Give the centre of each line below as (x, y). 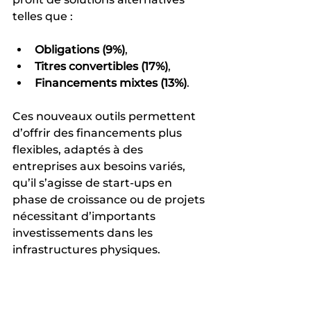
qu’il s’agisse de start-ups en (94, 183)
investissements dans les (84, 233)
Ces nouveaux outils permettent (106, 116)
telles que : (43, 16)
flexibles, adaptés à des (79, 149)
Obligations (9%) (80, 49)
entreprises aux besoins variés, (100, 166)
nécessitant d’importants (85, 216)
